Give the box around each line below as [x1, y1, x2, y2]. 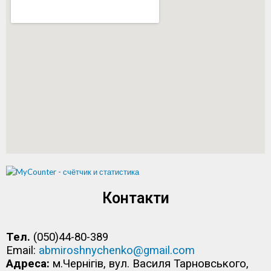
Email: [6, 244, 39, 258]
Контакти [102, 189, 169, 207]
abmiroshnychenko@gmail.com [39, 244, 195, 258]
